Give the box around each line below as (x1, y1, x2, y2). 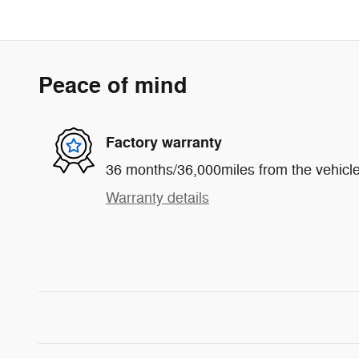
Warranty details (106, 189, 209, 208)
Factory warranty (106, 132, 222, 152)
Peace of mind (38, 72, 188, 101)
